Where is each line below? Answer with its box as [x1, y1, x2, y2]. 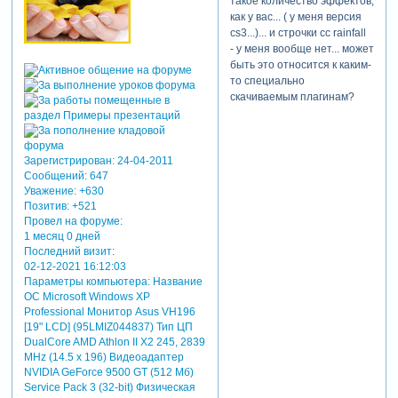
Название [149, 275, 203, 288]
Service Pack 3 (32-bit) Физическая [23, 380, 195, 394]
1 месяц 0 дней [23, 229, 100, 243]
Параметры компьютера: [23, 275, 150, 288]
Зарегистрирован [23, 154, 112, 167]
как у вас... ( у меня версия [229, 11, 362, 24]
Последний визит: [23, 244, 115, 258]
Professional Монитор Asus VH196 [23, 305, 195, 318]
